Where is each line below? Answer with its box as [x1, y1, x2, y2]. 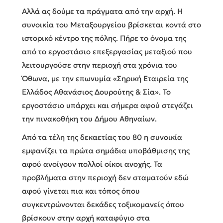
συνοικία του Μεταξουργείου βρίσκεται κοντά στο [22, 19, 201, 29]
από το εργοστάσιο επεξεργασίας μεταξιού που [22, 46, 192, 56]
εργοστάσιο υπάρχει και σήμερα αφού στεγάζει [22, 100, 193, 110]
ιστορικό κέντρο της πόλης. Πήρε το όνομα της [22, 33, 186, 43]
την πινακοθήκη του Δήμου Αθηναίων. [22, 113, 157, 123]
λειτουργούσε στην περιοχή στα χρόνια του [22, 60, 177, 70]
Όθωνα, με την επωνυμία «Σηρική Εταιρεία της [22, 73, 188, 83]
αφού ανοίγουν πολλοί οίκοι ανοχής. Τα [22, 159, 162, 169]
